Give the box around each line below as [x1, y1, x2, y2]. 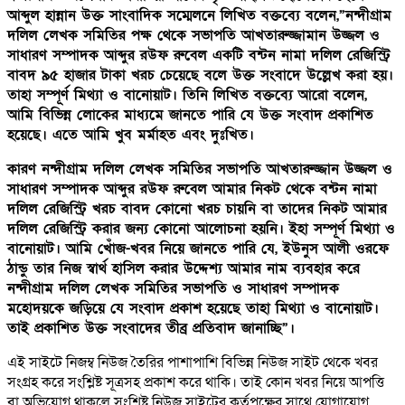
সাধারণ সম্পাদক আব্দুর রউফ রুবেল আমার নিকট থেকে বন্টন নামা [7, 178, 377, 199]
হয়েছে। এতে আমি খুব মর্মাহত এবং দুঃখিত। [7, 124, 254, 145]
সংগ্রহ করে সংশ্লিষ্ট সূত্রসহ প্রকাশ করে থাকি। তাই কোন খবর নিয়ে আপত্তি [7, 372, 384, 392]
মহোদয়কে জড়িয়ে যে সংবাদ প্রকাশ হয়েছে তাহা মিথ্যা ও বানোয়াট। [7, 297, 379, 318]
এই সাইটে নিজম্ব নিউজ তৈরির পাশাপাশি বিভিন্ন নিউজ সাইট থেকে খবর [7, 352, 378, 372]
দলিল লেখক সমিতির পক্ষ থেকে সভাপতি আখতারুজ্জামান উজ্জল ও [7, 24, 380, 45]
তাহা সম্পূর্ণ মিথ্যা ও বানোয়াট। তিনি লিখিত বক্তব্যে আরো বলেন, [7, 84, 367, 105]
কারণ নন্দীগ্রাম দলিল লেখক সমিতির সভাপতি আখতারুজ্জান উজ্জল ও [7, 158, 392, 179]
